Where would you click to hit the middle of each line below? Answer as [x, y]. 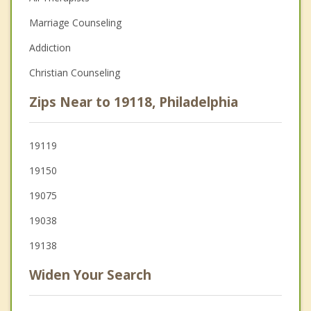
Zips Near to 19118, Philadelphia [134, 102]
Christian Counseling [75, 72]
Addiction [50, 47]
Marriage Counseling [75, 22]
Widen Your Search [90, 275]
